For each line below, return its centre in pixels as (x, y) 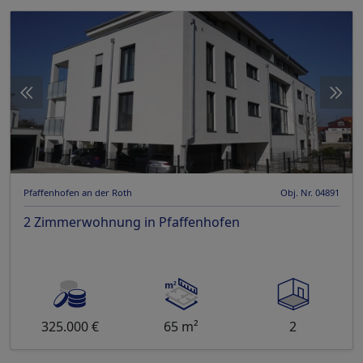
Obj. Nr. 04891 (310, 193)
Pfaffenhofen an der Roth (78, 193)
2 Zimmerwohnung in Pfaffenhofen (132, 222)
